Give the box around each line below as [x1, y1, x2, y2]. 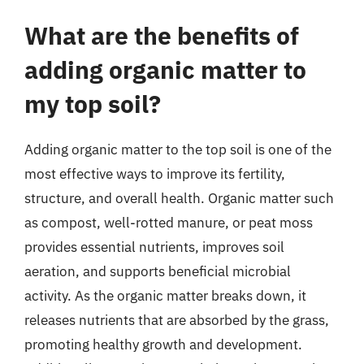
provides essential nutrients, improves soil [24, 237, 284, 256]
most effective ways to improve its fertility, [24, 164, 285, 183]
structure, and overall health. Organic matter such [24, 188, 334, 207]
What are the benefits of [24, 19, 299, 51]
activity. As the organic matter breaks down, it [24, 286, 306, 305]
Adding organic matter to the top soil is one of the [24, 140, 331, 158]
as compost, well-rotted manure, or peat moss [24, 213, 313, 232]
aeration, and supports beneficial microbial [24, 262, 291, 280]
